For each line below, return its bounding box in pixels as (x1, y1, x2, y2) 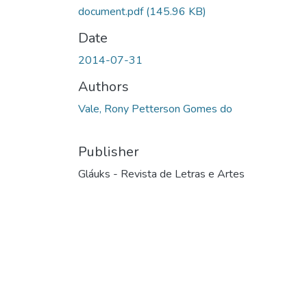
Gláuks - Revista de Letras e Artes (78, 166, 245, 182)
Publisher (78, 142, 139, 161)
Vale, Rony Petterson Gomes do (78, 101, 232, 116)
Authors (78, 77, 129, 96)
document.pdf (78, 3, 146, 19)
